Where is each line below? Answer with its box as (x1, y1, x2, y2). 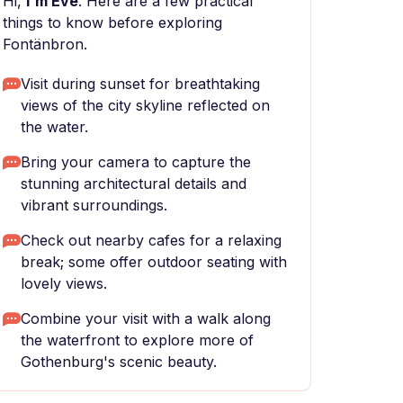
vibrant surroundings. (21, 196, 167, 214)
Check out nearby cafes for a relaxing (21, 231, 282, 249)
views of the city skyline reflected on (21, 96, 270, 114)
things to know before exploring (3, 13, 222, 31)
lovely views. (21, 274, 107, 292)
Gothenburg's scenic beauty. (21, 353, 217, 371)
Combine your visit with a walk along (21, 309, 271, 327)
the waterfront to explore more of (21, 331, 254, 349)
